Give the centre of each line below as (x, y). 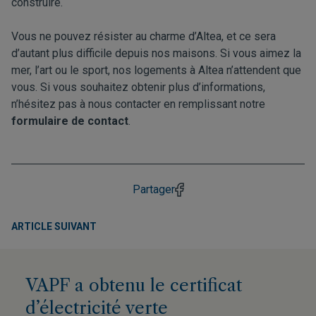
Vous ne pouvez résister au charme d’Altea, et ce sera (144, 36)
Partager (153, 189)
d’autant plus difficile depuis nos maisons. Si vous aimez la (156, 53)
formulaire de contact (70, 121)
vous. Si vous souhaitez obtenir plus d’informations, (138, 87)
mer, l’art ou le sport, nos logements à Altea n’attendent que (156, 70)
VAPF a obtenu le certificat (134, 285)
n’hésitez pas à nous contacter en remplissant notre (138, 104)
